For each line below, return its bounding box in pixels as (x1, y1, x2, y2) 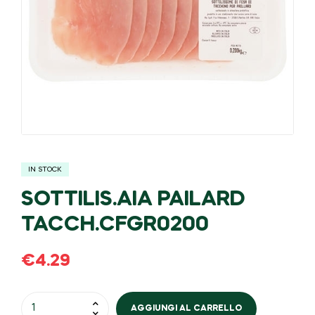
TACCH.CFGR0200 (21, 214, 209, 236)
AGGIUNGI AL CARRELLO (131, 304, 242, 313)
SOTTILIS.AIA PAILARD (21, 189, 245, 211)
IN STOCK (28, 166, 62, 174)
